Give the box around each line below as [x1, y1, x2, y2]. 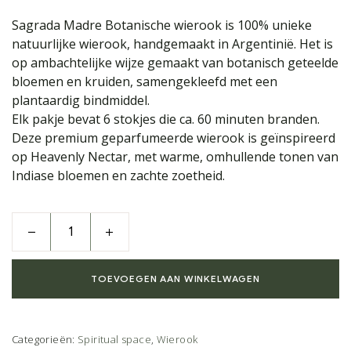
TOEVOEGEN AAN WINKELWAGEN [91, 273, 260, 285]
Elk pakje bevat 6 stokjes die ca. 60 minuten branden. [12, 110, 320, 128]
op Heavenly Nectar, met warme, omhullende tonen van [12, 148, 338, 166]
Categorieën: [12, 332, 78, 347]
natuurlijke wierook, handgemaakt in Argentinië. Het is [12, 35, 333, 53]
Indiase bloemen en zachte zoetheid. [12, 167, 225, 185]
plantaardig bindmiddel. [12, 92, 150, 110]
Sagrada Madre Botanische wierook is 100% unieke [12, 16, 312, 34]
